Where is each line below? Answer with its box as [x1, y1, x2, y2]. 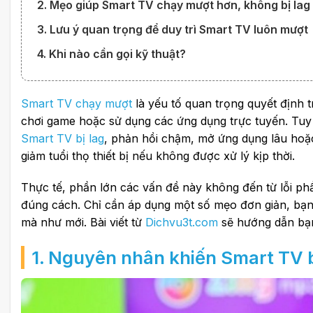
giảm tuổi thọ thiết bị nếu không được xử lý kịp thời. [21, 148, 295, 163]
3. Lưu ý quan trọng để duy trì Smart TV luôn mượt [37, 22, 308, 36]
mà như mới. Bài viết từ [21, 215, 145, 230]
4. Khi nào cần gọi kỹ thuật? [37, 47, 186, 61]
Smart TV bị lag [21, 131, 104, 145]
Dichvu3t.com [145, 215, 218, 230]
